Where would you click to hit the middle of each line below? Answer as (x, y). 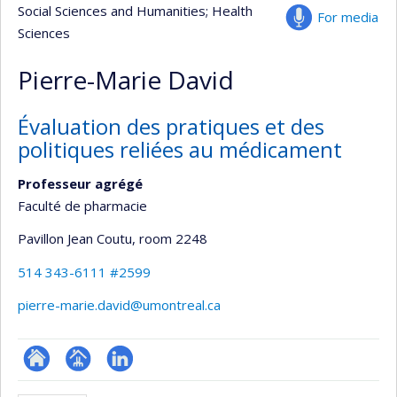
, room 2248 (170, 238)
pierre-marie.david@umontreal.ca (119, 305)
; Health (229, 11)
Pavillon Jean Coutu (75, 238)
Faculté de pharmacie (82, 205)
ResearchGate (67, 383)
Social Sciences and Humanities (112, 11)
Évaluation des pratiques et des (171, 126)
